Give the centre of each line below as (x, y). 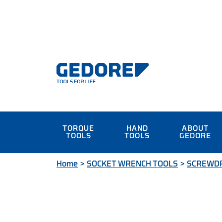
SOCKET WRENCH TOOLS (132, 164)
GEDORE (195, 136)
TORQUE (79, 129)
